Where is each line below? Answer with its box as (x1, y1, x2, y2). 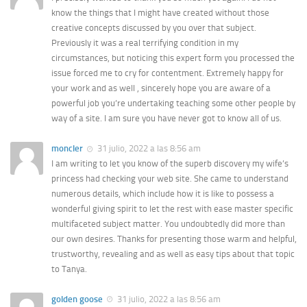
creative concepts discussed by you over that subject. (51, 23, 256, 34)
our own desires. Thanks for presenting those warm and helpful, (51, 233, 297, 244)
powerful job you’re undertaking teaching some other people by (51, 98, 295, 109)
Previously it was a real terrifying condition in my (51, 38, 238, 49)
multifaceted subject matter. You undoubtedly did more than (51, 218, 285, 229)
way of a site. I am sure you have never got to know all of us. (51, 113, 282, 124)
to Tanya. (51, 263, 87, 274)
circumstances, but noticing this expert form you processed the (51, 53, 295, 64)
